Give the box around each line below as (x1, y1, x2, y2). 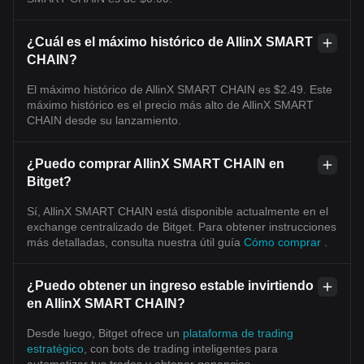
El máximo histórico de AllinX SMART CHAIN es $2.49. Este (27, 82, 332, 96)
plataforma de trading (183, 326, 293, 340)
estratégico (27, 341, 84, 355)
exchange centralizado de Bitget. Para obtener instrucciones (27, 219, 336, 233)
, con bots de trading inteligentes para (84, 341, 278, 355)
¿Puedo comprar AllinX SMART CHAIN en (27, 156, 284, 171)
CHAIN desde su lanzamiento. (27, 113, 181, 127)
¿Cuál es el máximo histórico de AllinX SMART (27, 34, 313, 49)
